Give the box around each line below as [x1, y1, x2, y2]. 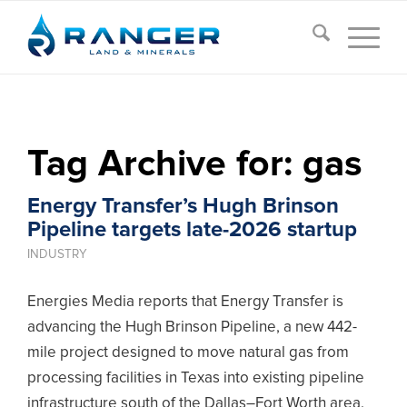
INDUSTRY [27, 248, 87, 261]
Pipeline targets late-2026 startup [27, 219, 357, 241]
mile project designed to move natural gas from [27, 345, 349, 361]
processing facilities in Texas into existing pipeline [27, 371, 364, 386]
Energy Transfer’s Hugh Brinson [27, 195, 339, 217]
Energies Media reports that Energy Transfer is [27, 294, 343, 310]
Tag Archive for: [27, 146, 303, 184]
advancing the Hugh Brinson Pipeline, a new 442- [27, 320, 357, 335]
